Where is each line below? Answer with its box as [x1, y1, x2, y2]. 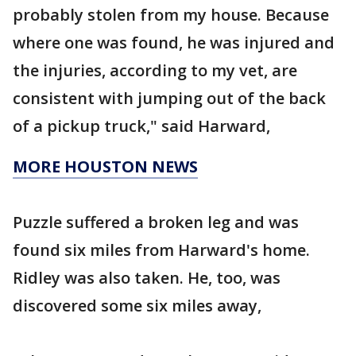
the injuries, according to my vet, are [13, 60, 297, 81]
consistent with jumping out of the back [13, 87, 326, 109]
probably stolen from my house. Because [13, 4, 329, 25]
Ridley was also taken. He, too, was [13, 267, 281, 288]
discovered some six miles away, [13, 295, 261, 316]
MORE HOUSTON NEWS [13, 156, 198, 177]
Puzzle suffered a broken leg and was [13, 211, 299, 233]
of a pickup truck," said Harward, [13, 115, 270, 137]
